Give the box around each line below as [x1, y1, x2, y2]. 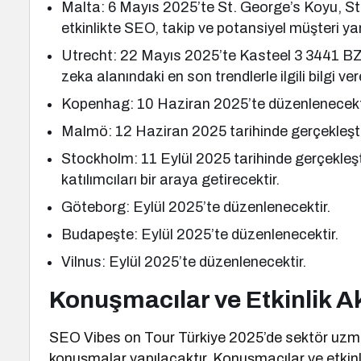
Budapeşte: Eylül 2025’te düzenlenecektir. [61, 226, 339, 243]
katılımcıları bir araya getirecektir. [61, 172, 280, 188]
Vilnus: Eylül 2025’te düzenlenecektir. [61, 254, 307, 270]
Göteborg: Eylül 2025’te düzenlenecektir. [61, 199, 331, 215]
